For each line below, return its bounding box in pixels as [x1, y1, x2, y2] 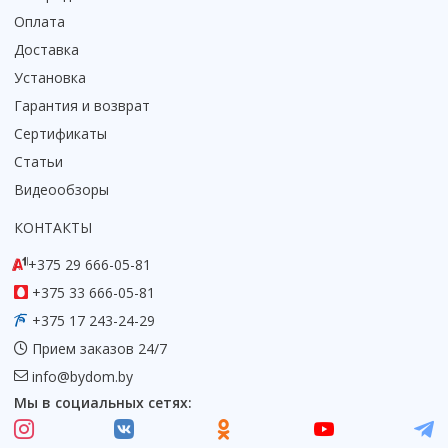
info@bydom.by [32, 367, 133, 387]
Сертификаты [14, 124, 107, 144]
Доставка [14, 40, 79, 60]
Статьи [14, 152, 63, 172]
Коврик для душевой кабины [54, 14, 249, 33]
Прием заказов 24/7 [28, 339, 167, 359]
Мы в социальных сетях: [14, 393, 192, 413]
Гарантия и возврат [14, 96, 150, 116]
